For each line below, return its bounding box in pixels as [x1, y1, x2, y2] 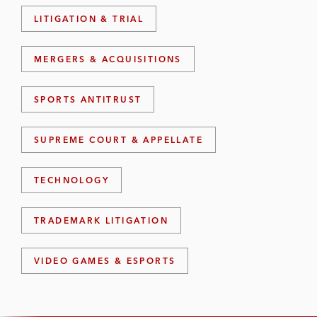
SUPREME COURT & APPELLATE [34, 134, 204, 145]
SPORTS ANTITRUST [34, 93, 142, 105]
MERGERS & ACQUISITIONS [34, 53, 182, 64]
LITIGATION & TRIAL [34, 13, 144, 24]
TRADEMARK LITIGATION [34, 214, 168, 226]
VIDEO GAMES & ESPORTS [34, 255, 176, 266]
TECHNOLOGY [34, 174, 109, 185]
